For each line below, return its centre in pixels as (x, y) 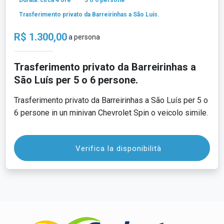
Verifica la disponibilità (119, 148)
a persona (83, 37)
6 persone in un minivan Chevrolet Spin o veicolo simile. (111, 113)
